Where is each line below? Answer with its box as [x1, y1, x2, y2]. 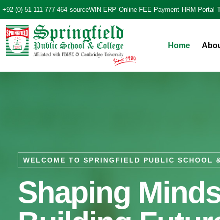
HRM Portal [182, 5, 215, 13]
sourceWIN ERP [70, 5, 116, 13]
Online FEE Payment [119, 5, 179, 13]
